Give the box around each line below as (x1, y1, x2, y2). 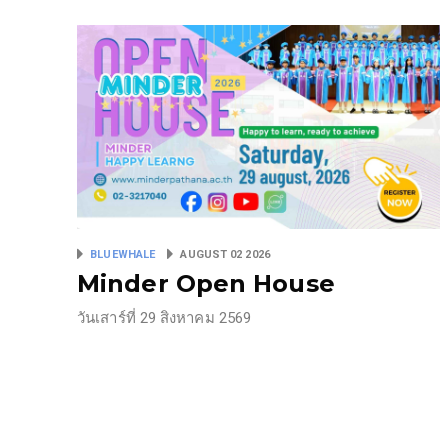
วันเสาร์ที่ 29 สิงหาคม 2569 (77, 309, 256, 328)
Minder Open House (77, 269, 335, 299)
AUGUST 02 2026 (177, 248, 270, 262)
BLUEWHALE (90, 248, 159, 262)
